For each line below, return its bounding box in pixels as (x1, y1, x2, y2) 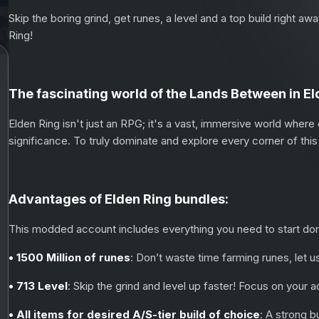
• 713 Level (8, 279, 68, 293)
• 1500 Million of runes (8, 251, 130, 264)
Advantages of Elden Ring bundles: (8, 192, 229, 206)
